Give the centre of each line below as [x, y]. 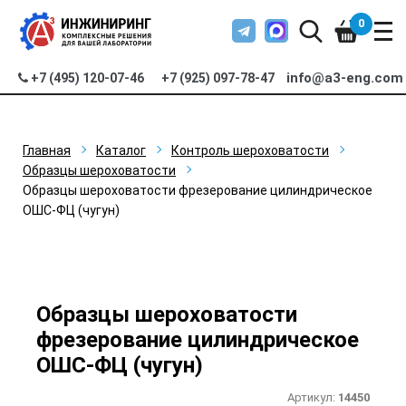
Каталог [121, 150]
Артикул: [313, 397]
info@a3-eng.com [345, 78]
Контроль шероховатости [250, 150]
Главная [47, 150]
